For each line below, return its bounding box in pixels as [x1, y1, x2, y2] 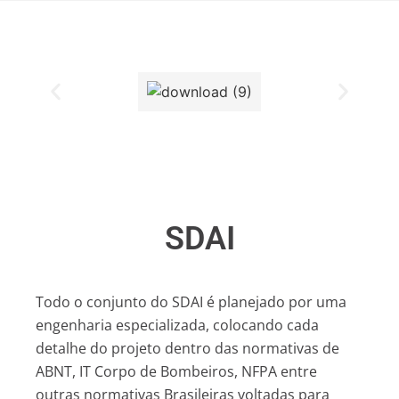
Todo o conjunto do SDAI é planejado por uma [36, 292, 346, 313]
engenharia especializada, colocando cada [36, 315, 319, 336]
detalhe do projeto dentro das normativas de [36, 338, 339, 359]
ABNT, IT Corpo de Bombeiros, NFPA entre [36, 362, 317, 382]
